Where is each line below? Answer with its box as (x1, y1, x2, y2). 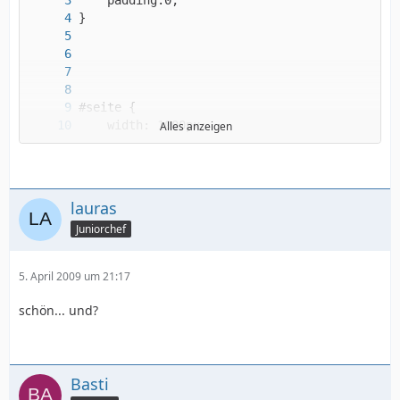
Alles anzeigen (159, 119, 232, 134)
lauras (71, 197, 117, 219)
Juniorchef (76, 221, 126, 237)
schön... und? (19, 302, 98, 319)
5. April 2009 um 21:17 (19, 269, 130, 284)
